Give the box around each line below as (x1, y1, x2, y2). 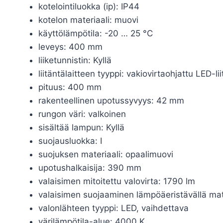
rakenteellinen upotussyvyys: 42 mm (38, 95, 184, 106)
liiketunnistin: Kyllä (38, 55, 111, 65)
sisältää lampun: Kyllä (38, 122, 124, 132)
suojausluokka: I (38, 135, 102, 146)
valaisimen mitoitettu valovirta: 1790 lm (38, 176, 195, 186)
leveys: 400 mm (38, 41, 103, 52)
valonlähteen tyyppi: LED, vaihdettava (38, 203, 189, 213)
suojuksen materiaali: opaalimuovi (38, 149, 173, 159)
